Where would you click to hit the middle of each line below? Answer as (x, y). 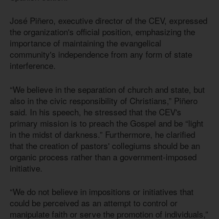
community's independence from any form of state (101, 54)
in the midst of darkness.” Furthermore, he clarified (102, 134)
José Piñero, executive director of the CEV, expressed (109, 21)
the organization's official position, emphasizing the (102, 32)
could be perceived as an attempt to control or (94, 203)
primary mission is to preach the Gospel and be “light (107, 123)
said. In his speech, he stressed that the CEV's (96, 111)
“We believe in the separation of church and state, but (107, 89)
